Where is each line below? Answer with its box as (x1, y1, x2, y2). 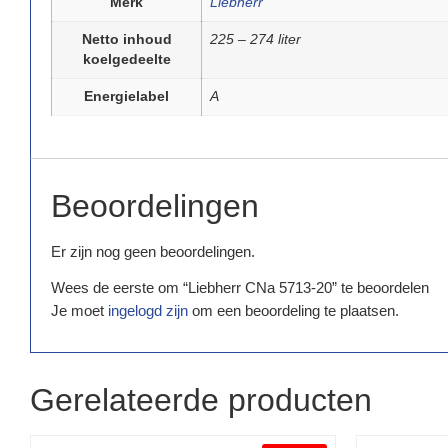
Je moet (51, 302, 108, 319)
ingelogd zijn (108, 302, 188, 319)
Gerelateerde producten (30, 382, 372, 418)
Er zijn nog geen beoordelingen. (51, 242, 255, 260)
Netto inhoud (81, 31, 172, 47)
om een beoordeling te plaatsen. (188, 302, 399, 319)
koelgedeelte (82, 51, 171, 67)
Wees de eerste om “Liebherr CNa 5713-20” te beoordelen (51, 279, 429, 296)
